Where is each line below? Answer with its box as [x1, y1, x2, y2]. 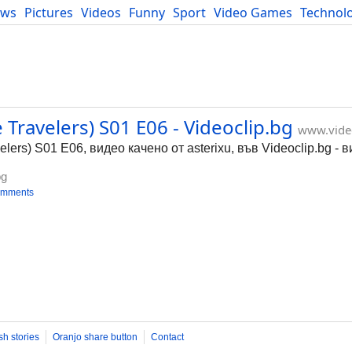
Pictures [24, 4, 73, 21]
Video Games [214, 4, 292, 21]
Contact [151, 332, 184, 343]
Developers [5, 21, 73, 38]
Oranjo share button [53, 332, 137, 343]
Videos [81, 4, 121, 21]
